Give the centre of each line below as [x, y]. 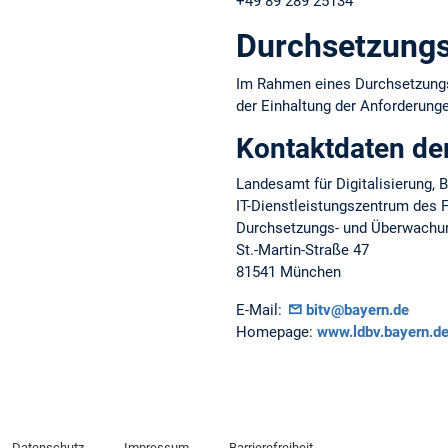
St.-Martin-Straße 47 [302, 250]
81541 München [288, 272]
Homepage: [276, 331]
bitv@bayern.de [357, 309]
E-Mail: [261, 309]
